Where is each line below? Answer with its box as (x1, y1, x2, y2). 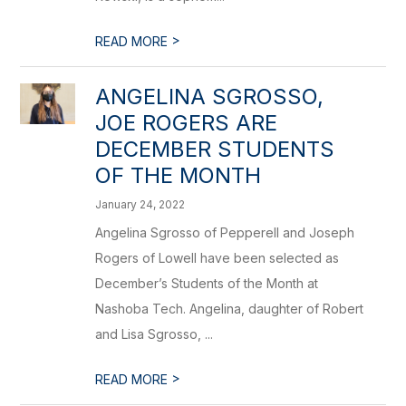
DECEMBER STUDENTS (95, 136, 335, 162)
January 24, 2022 (95, 198, 186, 211)
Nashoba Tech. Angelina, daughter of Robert (95, 301, 364, 316)
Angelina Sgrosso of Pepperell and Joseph (95, 225, 355, 240)
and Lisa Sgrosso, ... (95, 326, 214, 342)
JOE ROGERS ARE (95, 110, 278, 136)
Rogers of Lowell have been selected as (95, 250, 340, 266)
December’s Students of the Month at (95, 275, 319, 291)
